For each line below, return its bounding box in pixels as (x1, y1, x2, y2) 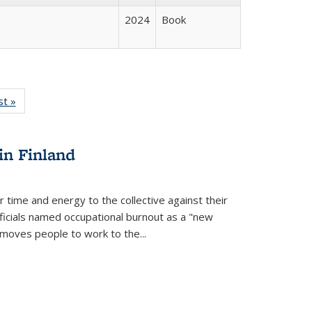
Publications (15, 124, 73, 139)
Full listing (21, 93, 68, 108)
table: (31, 109, 58, 123)
